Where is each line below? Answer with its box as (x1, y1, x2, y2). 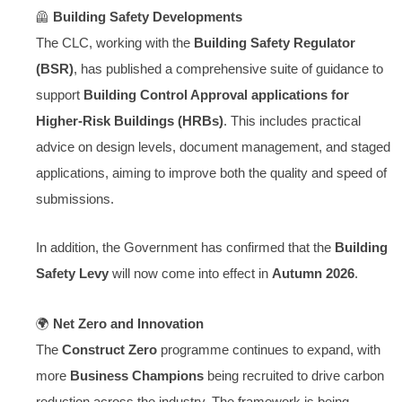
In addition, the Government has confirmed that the (36, 240, 335, 256)
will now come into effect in (109, 267, 272, 282)
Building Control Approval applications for (83, 87, 349, 102)
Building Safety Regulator (194, 35, 355, 50)
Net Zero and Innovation (53, 316, 204, 331)
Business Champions (70, 368, 204, 383)
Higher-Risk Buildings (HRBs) (36, 113, 223, 128)
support (36, 87, 83, 102)
